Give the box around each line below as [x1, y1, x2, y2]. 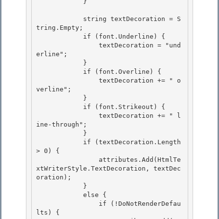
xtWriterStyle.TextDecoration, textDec [36, 165, 181, 173]
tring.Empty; [36, 24, 83, 32]
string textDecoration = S [36, 15, 83, 23]
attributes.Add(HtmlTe [36, 156, 99, 164]
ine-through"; [36, 121, 91, 129]
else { [36, 191, 83, 199]
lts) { [36, 209, 64, 217]
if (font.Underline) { [36, 33, 83, 41]
